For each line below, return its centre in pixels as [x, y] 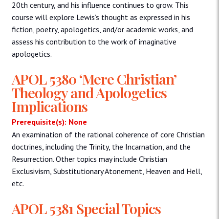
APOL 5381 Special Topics [86, 208]
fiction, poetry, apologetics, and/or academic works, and [102, 29]
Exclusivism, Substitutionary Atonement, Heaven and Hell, [107, 171]
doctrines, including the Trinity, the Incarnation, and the [101, 146]
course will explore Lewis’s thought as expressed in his [101, 17]
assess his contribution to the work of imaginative [94, 41]
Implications [50, 106]
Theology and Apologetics [89, 92]
